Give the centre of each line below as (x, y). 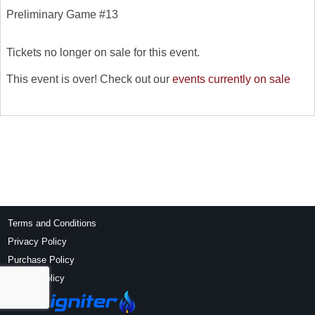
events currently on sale (231, 79)
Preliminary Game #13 (62, 14)
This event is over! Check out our (89, 79)
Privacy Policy (38, 242)
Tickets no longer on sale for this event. (103, 52)
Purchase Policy (41, 260)
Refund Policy (37, 278)
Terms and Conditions (52, 223)
